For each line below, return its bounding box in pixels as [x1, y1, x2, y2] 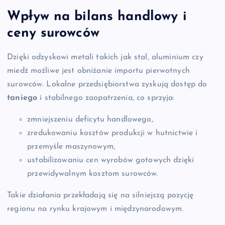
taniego [7, 93, 38, 102]
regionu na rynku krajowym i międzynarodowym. [7, 204, 184, 213]
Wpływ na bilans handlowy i [7, 10, 187, 24]
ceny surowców [7, 27, 99, 41]
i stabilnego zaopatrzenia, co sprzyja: [37, 93, 175, 102]
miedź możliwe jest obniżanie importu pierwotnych [7, 66, 190, 75]
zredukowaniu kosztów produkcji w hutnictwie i [27, 129, 198, 137]
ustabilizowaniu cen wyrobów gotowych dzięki [27, 156, 194, 164]
